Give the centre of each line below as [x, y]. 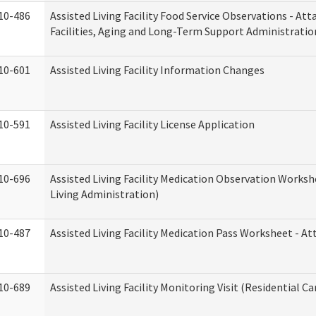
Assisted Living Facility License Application [152, 124]
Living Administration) [104, 194]
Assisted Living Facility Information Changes [157, 70]
